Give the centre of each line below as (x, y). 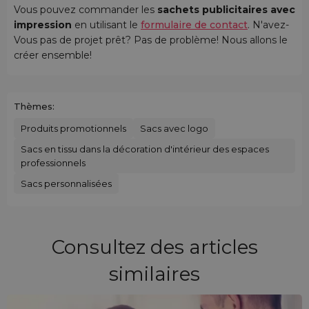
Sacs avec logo (174, 129)
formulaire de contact (194, 25)
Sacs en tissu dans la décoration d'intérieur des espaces (145, 149)
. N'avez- (268, 25)
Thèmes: (34, 106)
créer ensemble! (53, 56)
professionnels (53, 163)
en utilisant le (108, 25)
